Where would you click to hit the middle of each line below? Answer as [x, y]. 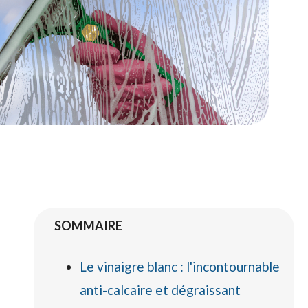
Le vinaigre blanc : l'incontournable [179, 266]
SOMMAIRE [88, 225]
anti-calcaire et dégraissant [160, 289]
